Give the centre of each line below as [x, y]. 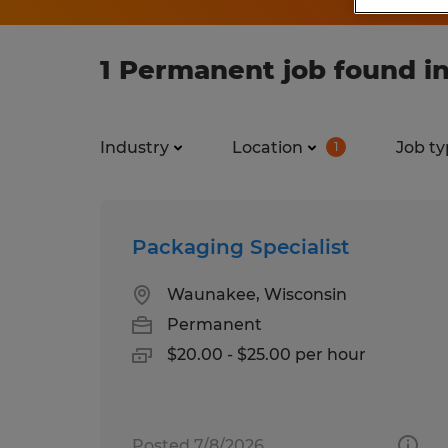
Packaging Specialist [240, 246]
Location [267, 147]
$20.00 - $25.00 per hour [266, 354]
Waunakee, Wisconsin [257, 294]
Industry [134, 147]
